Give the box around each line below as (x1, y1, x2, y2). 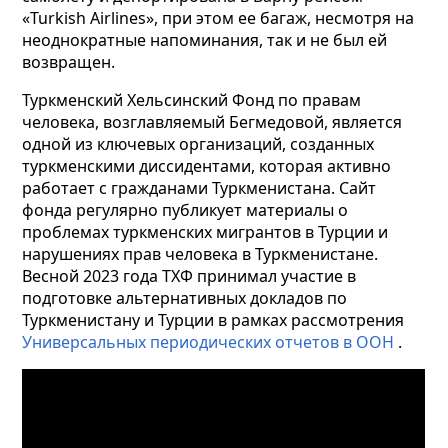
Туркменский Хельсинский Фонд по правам (22, 89, 362, 112)
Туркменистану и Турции (22, 309, 215, 332)
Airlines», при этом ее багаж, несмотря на (90, 7, 415, 30)
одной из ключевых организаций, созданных (22, 133, 375, 156)
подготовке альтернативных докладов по (22, 287, 348, 310)
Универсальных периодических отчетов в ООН (22, 331, 395, 354)
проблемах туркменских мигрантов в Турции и (22, 221, 389, 244)
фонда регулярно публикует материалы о (22, 199, 349, 222)
